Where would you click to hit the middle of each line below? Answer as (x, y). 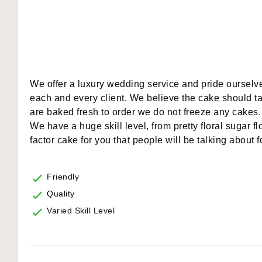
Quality (61, 194)
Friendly (63, 177)
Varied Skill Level (81, 211)
